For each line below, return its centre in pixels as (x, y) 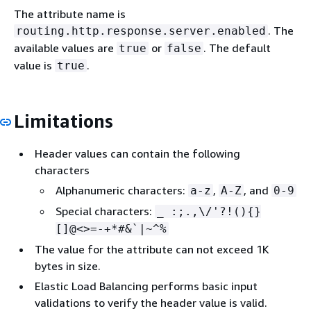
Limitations (64, 121)
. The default (237, 48)
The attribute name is (70, 14)
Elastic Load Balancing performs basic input (146, 286)
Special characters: (105, 211)
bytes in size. (68, 266)
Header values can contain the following (137, 153)
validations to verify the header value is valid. (151, 303)
